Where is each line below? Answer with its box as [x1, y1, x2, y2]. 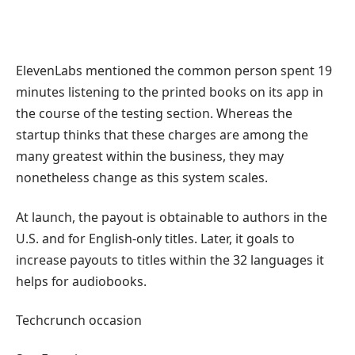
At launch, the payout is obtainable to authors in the [16, 208, 327, 226]
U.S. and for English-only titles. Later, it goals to [16, 229, 295, 247]
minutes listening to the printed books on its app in [16, 83, 323, 101]
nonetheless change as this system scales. [16, 169, 268, 187]
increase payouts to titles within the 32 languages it [16, 250, 324, 269]
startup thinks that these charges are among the [16, 126, 308, 144]
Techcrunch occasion [16, 311, 142, 330]
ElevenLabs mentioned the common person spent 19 [16, 62, 332, 80]
